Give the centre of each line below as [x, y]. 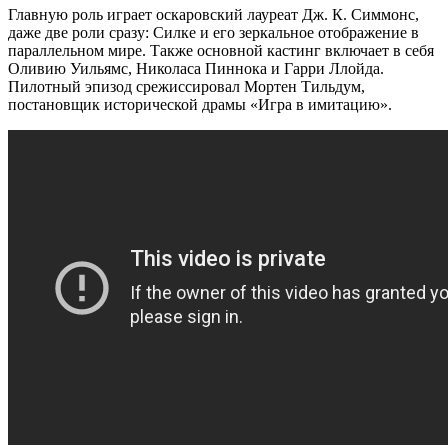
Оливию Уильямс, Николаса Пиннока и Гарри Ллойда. [196, 68]
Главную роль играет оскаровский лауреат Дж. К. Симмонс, [213, 14]
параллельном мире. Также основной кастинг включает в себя [221, 50]
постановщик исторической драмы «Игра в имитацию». [200, 104]
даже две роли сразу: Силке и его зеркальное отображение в [213, 32]
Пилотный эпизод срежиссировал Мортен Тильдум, [186, 86]
